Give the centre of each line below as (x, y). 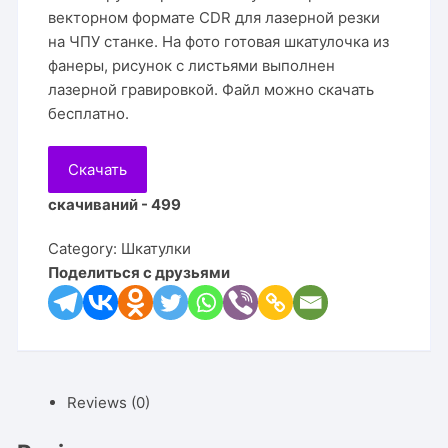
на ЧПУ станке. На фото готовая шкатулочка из (219, 41)
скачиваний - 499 (115, 204)
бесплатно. (89, 113)
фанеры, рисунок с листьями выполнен (192, 65)
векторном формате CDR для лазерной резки (214, 17)
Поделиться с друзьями (139, 272)
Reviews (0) (109, 402)
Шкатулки (156, 248)
